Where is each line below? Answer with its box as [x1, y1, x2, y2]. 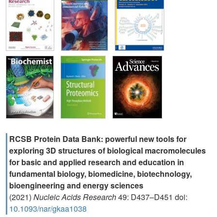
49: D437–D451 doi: [116, 191, 187, 202]
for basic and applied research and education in [9, 156, 184, 168]
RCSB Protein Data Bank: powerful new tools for [9, 133, 186, 144]
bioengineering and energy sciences [9, 180, 143, 191]
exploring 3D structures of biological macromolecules [9, 145, 206, 156]
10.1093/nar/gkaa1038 [9, 203, 87, 214]
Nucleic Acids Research [33, 191, 116, 202]
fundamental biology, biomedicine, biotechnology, [9, 168, 192, 179]
